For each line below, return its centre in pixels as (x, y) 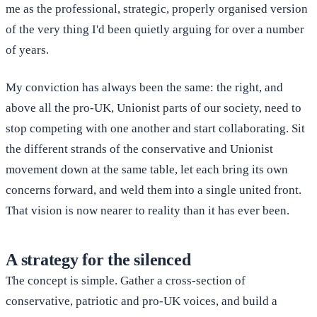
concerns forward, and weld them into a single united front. (154, 190)
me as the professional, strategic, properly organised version (157, 9)
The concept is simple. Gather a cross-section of (126, 281)
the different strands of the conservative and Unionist (139, 149)
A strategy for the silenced (98, 260)
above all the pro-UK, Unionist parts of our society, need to (154, 108)
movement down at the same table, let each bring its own (147, 170)
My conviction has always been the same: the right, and (144, 88)
